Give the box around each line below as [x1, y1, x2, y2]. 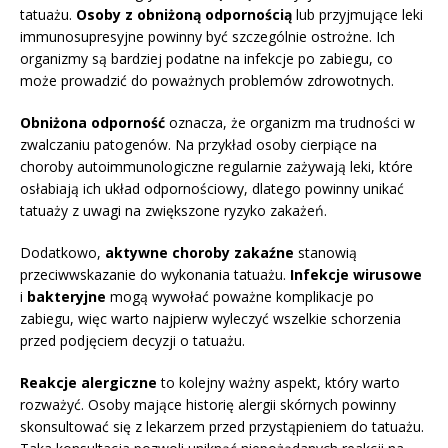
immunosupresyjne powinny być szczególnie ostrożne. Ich [20, 27, 395, 47]
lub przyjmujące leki [292, 5, 423, 25]
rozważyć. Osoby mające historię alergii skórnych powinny [20, 395, 396, 415]
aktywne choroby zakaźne [105, 243, 294, 263]
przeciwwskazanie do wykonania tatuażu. [20, 265, 290, 285]
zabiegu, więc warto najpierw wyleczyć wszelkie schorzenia [20, 309, 401, 329]
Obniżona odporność [20, 113, 165, 133]
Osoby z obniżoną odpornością [76, 5, 292, 25]
